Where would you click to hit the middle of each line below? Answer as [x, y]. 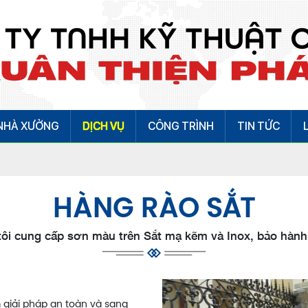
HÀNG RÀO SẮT [154, 210]
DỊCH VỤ [103, 126]
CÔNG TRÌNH [181, 126]
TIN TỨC [258, 126]
